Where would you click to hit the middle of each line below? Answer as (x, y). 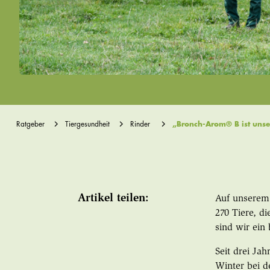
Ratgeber (30, 124)
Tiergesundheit (87, 124)
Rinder (140, 124)
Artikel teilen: (114, 199)
